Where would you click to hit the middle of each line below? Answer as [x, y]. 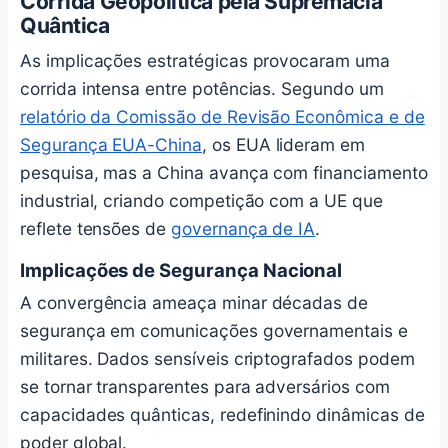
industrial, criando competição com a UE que [201, 200]
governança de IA [243, 228]
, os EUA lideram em [284, 144]
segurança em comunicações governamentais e [214, 331]
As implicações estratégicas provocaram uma [205, 60]
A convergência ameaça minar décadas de [194, 303]
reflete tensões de [96, 228]
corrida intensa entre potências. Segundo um [202, 88]
